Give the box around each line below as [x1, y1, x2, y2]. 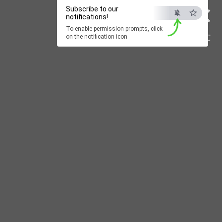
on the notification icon [66, 33, 127, 40]
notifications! [66, 13, 108, 21]
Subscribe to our [66, 5, 118, 13]
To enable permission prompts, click [66, 25, 163, 32]
